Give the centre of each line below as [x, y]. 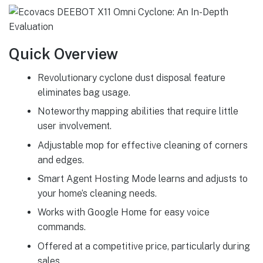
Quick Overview [63, 54]
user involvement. [74, 126]
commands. [61, 227]
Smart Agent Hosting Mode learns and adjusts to [142, 178]
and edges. [60, 160]
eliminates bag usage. [84, 92]
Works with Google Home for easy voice [123, 213]
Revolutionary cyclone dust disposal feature [131, 77]
